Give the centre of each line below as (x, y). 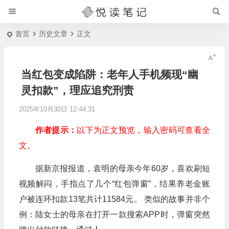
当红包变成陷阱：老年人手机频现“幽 (109, 74)
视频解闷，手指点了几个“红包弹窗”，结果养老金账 (114, 184)
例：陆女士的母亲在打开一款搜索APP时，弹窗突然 (114, 214)
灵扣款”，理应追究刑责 (77, 90)
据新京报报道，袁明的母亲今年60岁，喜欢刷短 (122, 168)
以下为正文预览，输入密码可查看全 (143, 130)
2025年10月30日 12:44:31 (57, 109)
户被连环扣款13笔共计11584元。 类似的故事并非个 (114, 199)
